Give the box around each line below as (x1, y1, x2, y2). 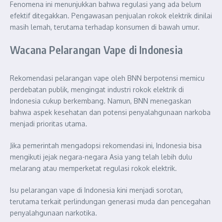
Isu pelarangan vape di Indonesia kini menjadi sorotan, (10, 185, 183, 194)
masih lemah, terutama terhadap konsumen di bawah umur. (10, 22, 200, 31)
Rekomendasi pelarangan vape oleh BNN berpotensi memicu (10, 73, 205, 82)
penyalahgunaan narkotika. (10, 208, 97, 217)
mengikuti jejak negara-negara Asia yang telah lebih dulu (10, 152, 192, 161)
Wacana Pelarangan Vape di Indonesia (10, 42, 183, 56)
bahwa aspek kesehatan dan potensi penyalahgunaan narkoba (10, 108, 211, 116)
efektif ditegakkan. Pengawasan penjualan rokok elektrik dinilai (10, 11, 212, 20)
